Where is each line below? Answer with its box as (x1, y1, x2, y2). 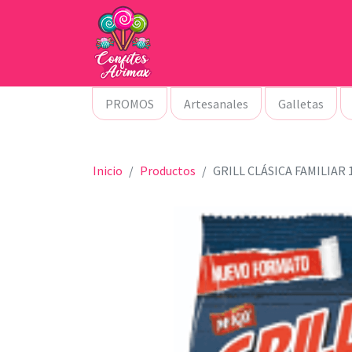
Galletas (278, 96, 324, 112)
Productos (140, 163, 196, 178)
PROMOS (105, 96, 154, 112)
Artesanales (184, 96, 248, 112)
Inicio (93, 163, 123, 178)
